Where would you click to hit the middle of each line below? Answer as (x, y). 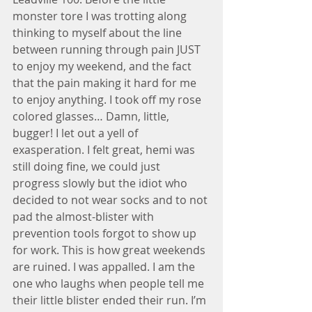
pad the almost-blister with (85, 217)
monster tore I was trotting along (101, 16)
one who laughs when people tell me (110, 283)
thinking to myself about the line (99, 33)
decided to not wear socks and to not (111, 200)
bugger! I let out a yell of (77, 133)
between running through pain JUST (108, 49)
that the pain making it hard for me (106, 83)
